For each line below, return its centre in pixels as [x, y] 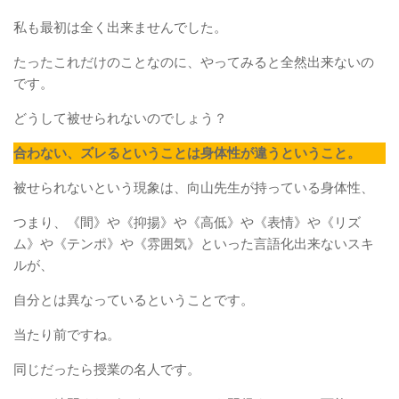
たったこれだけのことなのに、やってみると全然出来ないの [194, 62]
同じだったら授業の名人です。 [107, 370]
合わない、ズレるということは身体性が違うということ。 [187, 153]
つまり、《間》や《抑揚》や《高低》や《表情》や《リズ [187, 223]
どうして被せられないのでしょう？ [120, 118]
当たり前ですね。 [67, 335]
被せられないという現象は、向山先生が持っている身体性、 [194, 188]
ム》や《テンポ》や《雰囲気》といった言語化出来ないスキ [194, 244]
